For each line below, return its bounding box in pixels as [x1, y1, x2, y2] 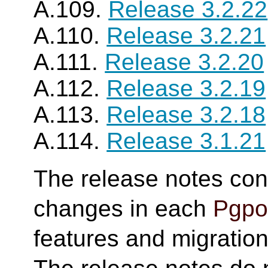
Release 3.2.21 [106, 23, 266, 48]
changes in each [33, 196, 214, 221]
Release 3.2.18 [106, 102, 266, 127]
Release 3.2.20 [105, 49, 264, 75]
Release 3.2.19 [106, 75, 266, 101]
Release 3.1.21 [106, 128, 266, 154]
